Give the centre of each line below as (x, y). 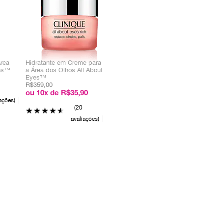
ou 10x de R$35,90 (57, 94)
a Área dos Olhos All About (64, 70)
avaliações (84, 119)
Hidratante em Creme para (63, 63)
